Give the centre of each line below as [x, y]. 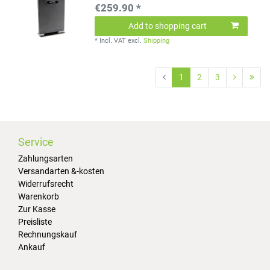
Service [36, 142]
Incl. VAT [113, 41]
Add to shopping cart [167, 26]
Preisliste [35, 221]
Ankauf [32, 247]
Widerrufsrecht [46, 184]
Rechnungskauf [48, 234]
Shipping [157, 41]
